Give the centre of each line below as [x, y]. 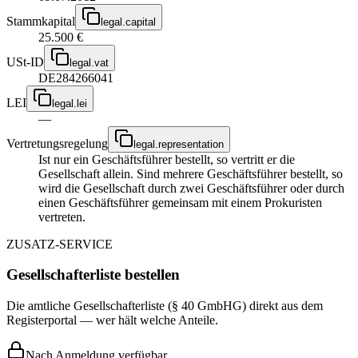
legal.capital [128, 22]
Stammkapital [41, 21]
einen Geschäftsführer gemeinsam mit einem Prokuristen [180, 202]
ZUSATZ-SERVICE [60, 244]
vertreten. [62, 217]
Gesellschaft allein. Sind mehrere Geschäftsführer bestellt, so [191, 173]
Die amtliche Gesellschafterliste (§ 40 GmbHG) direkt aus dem [165, 306]
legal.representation [179, 144]
